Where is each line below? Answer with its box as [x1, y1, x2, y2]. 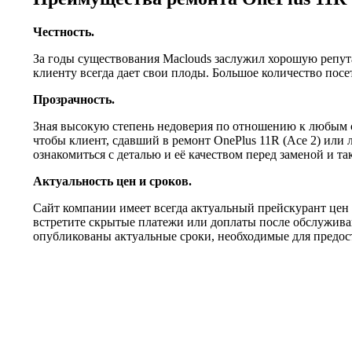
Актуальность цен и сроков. [33, 174, 192, 188]
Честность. [33, 24, 94, 38]
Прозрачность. [33, 92, 115, 106]
